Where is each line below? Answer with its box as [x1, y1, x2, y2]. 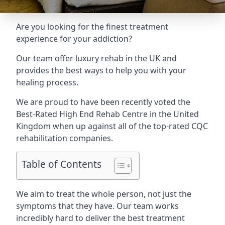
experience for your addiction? [16, 33, 132, 44]
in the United [148, 108, 199, 120]
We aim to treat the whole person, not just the [16, 188, 191, 199]
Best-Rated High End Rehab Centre [16, 108, 148, 120]
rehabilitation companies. [16, 133, 113, 144]
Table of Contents [22, 157, 101, 171]
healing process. [16, 77, 78, 88]
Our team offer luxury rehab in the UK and [16, 53, 177, 64]
